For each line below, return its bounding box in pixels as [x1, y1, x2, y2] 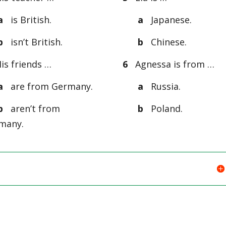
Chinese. [143, 35, 187, 48]
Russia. [146, 80, 181, 92]
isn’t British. [3, 35, 63, 48]
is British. [5, 13, 51, 26]
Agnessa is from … [130, 58, 215, 70]
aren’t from [3, 102, 60, 115]
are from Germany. [5, 80, 93, 92]
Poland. [143, 102, 183, 115]
